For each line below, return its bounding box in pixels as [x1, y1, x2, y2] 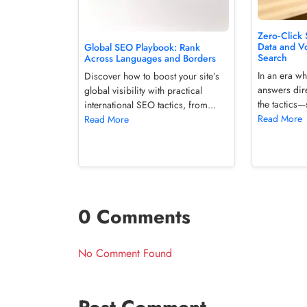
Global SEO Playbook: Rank [84, 40, 200, 55]
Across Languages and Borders [84, 51, 216, 66]
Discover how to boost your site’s [84, 69, 219, 84]
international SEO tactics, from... [84, 98, 216, 112]
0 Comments [78, 203, 191, 232]
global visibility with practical [84, 84, 202, 98]
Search [258, 50, 288, 64]
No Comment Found [78, 245, 172, 262]
